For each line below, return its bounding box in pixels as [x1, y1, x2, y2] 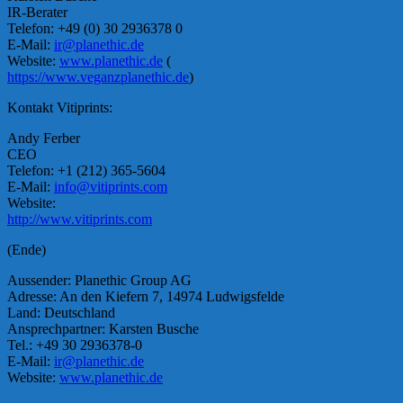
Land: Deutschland [7, 305, 115, 321]
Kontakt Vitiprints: [7, 100, 112, 116]
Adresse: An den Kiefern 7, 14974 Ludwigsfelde [7, 289, 284, 305]
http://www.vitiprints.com [7, 211, 152, 228]
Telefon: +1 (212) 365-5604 [7, 163, 166, 179]
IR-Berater [7, 4, 67, 21]
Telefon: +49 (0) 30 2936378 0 [7, 21, 183, 37]
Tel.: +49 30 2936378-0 [7, 337, 142, 354]
